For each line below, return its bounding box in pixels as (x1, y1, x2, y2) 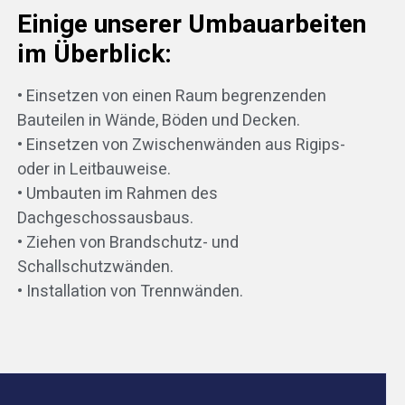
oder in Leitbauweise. (16, 157, 171, 183)
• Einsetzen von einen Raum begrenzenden (16, 84, 326, 109)
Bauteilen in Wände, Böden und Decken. (16, 108, 300, 134)
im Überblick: (16, 36, 172, 74)
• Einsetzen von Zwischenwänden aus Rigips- (16, 133, 345, 158)
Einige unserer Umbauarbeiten (16, 6, 366, 44)
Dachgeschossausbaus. (16, 206, 193, 231)
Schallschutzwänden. (16, 255, 174, 280)
